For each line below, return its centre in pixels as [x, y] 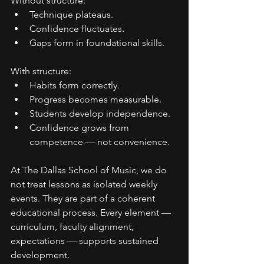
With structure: [41, 71]
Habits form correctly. [75, 85]
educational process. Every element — [92, 212]
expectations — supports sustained [86, 241]
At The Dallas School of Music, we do [90, 170]
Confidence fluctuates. [77, 29]
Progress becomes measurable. [95, 99]
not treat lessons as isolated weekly [85, 184]
